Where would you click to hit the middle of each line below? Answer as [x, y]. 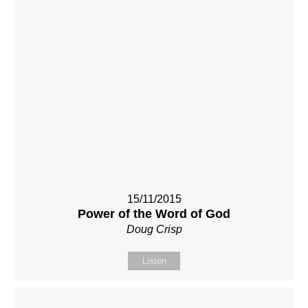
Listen [154, 261]
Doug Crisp [154, 229]
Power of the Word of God [154, 213]
